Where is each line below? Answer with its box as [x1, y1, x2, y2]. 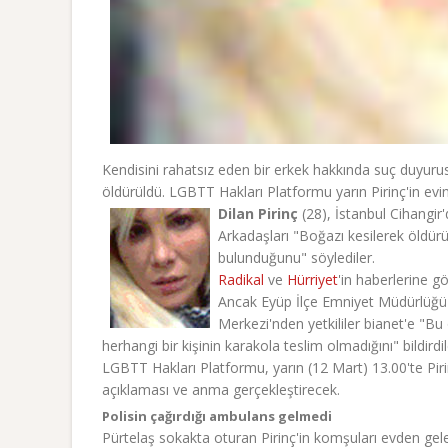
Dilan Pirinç [218, 204, 298, 223]
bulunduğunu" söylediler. [218, 248, 375, 267]
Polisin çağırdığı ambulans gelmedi [102, 407, 332, 425]
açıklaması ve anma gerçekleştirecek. [102, 380, 340, 399]
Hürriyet [287, 270, 338, 289]
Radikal [218, 270, 264, 289]
